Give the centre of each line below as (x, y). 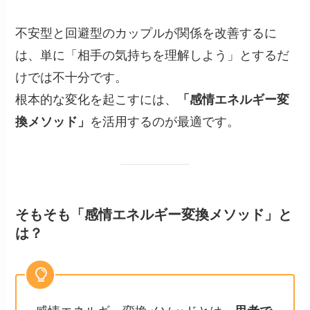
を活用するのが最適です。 (165, 122)
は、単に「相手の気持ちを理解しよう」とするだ (153, 56)
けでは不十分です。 (72, 78)
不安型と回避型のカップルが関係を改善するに (146, 34)
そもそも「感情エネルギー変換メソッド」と (154, 215)
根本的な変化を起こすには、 (97, 100)
